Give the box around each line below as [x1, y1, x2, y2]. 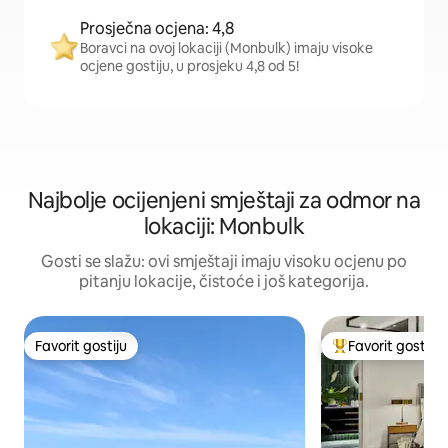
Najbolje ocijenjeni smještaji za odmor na [27, 186, 421, 215]
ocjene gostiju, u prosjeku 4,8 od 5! [80, 57, 299, 75]
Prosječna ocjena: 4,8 [80, 18, 234, 39]
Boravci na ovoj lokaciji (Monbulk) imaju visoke [80, 39, 373, 57]
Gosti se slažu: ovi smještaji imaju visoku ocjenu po [41, 251, 407, 272]
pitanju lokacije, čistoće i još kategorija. [79, 271, 369, 292]
